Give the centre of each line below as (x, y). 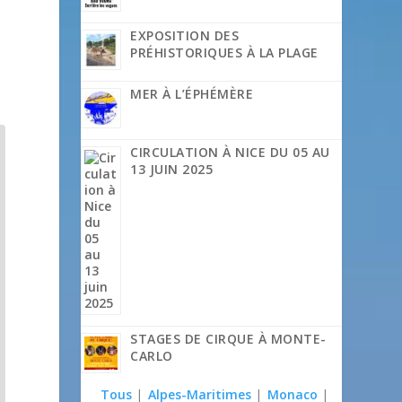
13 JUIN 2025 (172, 170)
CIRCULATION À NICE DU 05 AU (230, 153)
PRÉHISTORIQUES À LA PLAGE (224, 53)
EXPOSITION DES (185, 36)
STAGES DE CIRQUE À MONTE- (228, 339)
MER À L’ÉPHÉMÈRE (192, 94)
